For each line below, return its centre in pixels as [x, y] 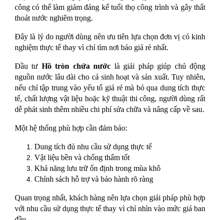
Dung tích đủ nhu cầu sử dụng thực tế [93, 147]
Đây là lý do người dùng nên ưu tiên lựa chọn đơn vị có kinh [110, 37]
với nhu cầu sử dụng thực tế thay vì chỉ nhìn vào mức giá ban [110, 209]
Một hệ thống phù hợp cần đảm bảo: [71, 128]
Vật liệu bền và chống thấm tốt [82, 158]
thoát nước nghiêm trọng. [54, 18]
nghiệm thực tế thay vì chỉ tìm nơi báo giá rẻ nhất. [92, 48]
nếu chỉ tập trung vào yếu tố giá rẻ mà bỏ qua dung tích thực [110, 88]
